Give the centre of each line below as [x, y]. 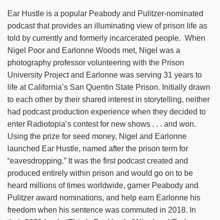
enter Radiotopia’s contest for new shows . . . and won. [102, 124]
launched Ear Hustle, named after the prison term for [98, 148]
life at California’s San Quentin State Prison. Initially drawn [109, 87]
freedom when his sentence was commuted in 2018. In [102, 210]
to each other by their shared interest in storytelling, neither [109, 99]
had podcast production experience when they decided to [107, 111]
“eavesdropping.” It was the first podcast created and [98, 161]
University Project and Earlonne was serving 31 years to [105, 75]
